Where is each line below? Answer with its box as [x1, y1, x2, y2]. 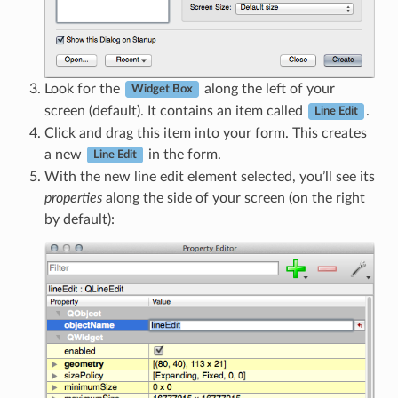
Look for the [44, 81, 123, 96]
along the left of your [200, 81, 335, 96]
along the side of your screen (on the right [101, 190, 365, 205]
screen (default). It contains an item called [44, 103, 306, 118]
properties [44, 190, 102, 205]
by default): [44, 211, 115, 227]
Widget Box [131, 84, 193, 95]
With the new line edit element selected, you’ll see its [44, 169, 375, 184]
